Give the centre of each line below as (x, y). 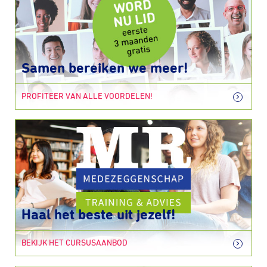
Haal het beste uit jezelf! (98, 215)
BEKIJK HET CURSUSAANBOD (74, 243)
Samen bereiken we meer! (105, 69)
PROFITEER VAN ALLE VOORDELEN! (87, 97)
